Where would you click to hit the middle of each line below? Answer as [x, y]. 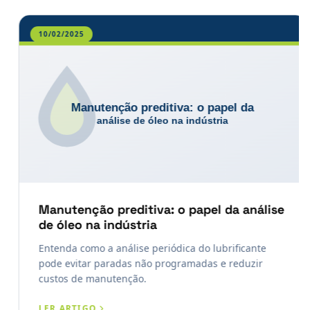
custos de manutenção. [85, 278]
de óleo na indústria [91, 224]
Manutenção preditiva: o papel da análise [154, 209]
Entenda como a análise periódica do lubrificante [145, 248]
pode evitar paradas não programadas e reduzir [144, 263]
